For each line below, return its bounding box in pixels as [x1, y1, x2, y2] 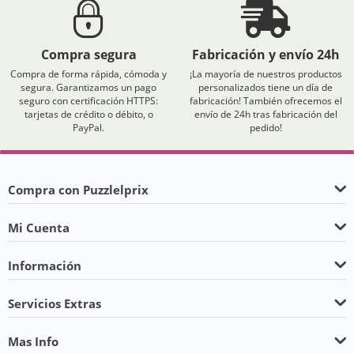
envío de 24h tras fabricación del [194, 107, 337, 121]
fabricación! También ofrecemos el [189, 94, 342, 107]
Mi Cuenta [8, 220, 70, 235]
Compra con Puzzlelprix [8, 182, 149, 198]
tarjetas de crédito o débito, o [24, 107, 153, 121]
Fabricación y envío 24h [191, 46, 340, 63]
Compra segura [40, 46, 137, 63]
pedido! [249, 121, 282, 134]
